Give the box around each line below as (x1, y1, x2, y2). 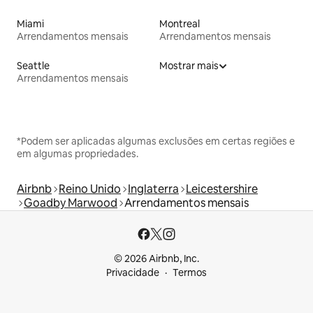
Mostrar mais (159, 59, 219, 73)
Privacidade (106, 266, 159, 279)
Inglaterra (128, 182, 179, 197)
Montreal (159, 17, 200, 31)
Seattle (17, 59, 50, 73)
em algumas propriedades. (17, 147, 138, 161)
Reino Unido (59, 182, 121, 197)
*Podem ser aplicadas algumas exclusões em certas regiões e (17, 135, 295, 148)
